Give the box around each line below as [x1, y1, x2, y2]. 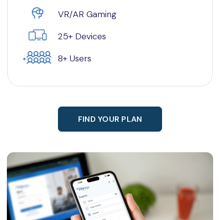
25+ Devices [58, 30, 106, 42]
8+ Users [58, 52, 91, 64]
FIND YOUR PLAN [78, 113, 142, 124]
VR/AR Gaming [58, 8, 116, 20]
